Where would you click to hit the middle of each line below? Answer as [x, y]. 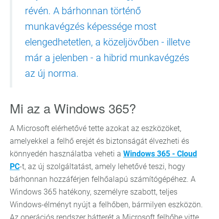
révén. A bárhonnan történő [83, 11]
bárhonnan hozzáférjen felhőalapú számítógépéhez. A [103, 179]
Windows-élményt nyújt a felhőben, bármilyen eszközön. [106, 205]
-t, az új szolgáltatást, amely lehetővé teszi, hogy [102, 166]
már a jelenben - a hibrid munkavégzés [107, 58]
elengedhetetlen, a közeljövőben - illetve [108, 42]
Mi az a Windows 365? [73, 108]
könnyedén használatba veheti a [66, 154]
